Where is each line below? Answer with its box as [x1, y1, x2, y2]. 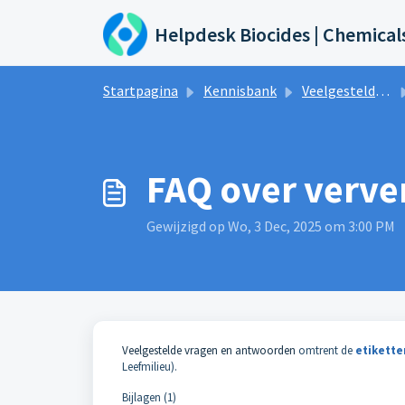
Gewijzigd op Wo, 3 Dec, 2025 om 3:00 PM [146, 217, 395, 235]
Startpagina [103, 81, 178, 99]
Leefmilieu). [122, 359, 177, 374]
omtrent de [296, 343, 355, 358]
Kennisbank [203, 81, 277, 99]
